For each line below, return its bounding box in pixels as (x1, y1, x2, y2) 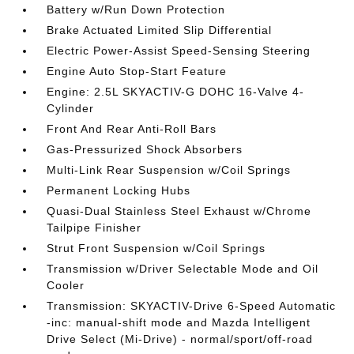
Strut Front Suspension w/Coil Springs (47, 242, 266, 254)
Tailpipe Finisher (47, 221, 142, 234)
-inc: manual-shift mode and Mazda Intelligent (47, 316, 311, 329)
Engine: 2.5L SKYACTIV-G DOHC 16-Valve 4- (47, 85, 305, 98)
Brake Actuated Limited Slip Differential (47, 24, 273, 36)
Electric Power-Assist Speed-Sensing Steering (47, 44, 311, 57)
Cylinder (47, 102, 95, 115)
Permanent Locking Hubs (47, 184, 191, 197)
